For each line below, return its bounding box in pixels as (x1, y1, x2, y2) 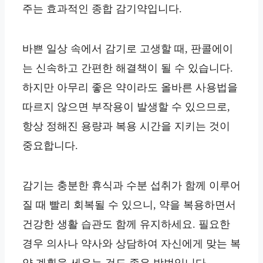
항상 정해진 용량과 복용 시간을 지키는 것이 (22, 120, 230, 132)
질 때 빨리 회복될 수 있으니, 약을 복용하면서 (22, 199, 236, 211)
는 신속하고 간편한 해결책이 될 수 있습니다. (22, 62, 233, 74)
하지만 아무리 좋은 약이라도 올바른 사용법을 (22, 81, 238, 93)
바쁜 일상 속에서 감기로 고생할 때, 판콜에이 (22, 42, 233, 55)
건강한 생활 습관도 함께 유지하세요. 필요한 (22, 218, 230, 231)
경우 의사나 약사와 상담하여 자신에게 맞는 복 (22, 238, 241, 250)
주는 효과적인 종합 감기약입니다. (22, 2, 182, 15)
